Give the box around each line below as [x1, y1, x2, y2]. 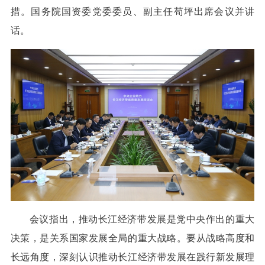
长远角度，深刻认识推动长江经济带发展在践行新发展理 [10, 251, 255, 262]
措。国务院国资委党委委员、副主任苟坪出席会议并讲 [10, 7, 255, 17]
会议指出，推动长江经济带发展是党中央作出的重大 [29, 214, 255, 224]
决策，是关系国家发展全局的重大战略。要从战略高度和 [10, 232, 255, 243]
